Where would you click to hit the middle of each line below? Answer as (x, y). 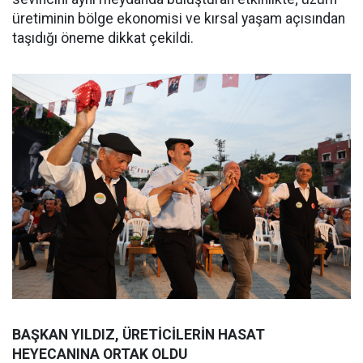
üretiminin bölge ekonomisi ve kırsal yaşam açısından (179, 18)
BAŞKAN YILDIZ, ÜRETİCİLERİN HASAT (139, 335)
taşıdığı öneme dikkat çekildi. (103, 38)
